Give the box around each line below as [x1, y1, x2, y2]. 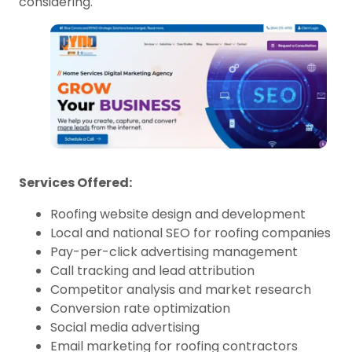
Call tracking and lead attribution [50, 262, 255, 280]
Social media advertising [50, 318, 200, 337]
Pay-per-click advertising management [50, 243, 298, 262]
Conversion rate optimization [50, 299, 230, 318]
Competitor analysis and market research [50, 280, 311, 299]
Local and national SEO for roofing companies [50, 224, 331, 243]
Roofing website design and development [50, 205, 306, 224]
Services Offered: [19, 174, 132, 192]
